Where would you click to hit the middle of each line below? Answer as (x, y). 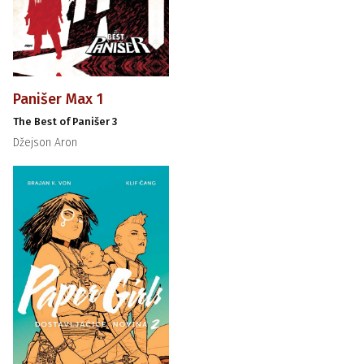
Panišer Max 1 (58, 100)
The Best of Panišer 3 (65, 122)
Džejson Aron (45, 143)
